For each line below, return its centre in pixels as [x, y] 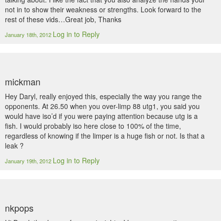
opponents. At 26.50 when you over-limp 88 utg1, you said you [102, 106]
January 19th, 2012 [29, 161]
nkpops [19, 208]
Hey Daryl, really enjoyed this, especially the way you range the [103, 96]
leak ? [14, 146]
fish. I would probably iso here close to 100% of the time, [93, 126]
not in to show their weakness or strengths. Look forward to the [103, 9]
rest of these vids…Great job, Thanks [63, 19]
